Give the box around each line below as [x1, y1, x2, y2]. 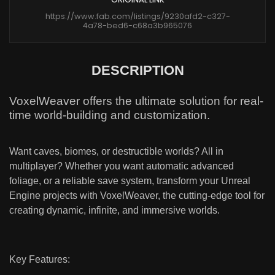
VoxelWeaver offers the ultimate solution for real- [9, 95, 263, 108]
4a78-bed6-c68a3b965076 [83, 20, 192, 31]
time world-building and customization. [9, 109, 210, 122]
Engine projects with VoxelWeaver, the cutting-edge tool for [9, 190, 265, 201]
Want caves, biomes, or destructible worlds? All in [9, 146, 223, 157]
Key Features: [9, 254, 70, 265]
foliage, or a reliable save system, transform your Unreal [9, 176, 250, 187]
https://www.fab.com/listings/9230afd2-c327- [45, 11, 230, 22]
